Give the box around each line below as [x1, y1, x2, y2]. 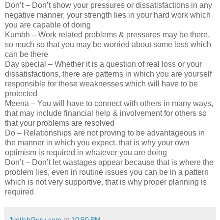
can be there [5, 50, 48, 59]
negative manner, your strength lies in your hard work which [5, 11, 211, 20]
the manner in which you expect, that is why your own [5, 138, 190, 147]
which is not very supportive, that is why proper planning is [5, 178, 207, 187]
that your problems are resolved [5, 119, 114, 128]
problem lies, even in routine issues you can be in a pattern [5, 168, 209, 177]
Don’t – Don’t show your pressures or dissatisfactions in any [5, 1, 212, 10]
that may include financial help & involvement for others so [5, 109, 207, 118]
